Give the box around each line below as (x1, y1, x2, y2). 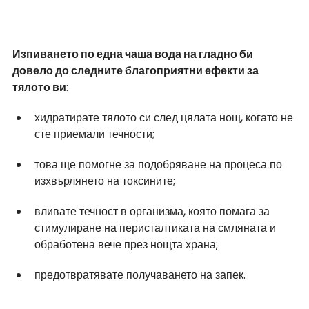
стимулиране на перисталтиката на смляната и (34, 220, 279, 237)
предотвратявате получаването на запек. (34, 267, 246, 283)
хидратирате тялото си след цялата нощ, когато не (34, 110, 296, 126)
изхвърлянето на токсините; (34, 173, 175, 190)
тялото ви (12, 79, 66, 96)
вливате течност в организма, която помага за (34, 203, 272, 220)
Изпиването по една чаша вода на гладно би (12, 46, 255, 63)
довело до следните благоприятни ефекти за (12, 63, 261, 79)
